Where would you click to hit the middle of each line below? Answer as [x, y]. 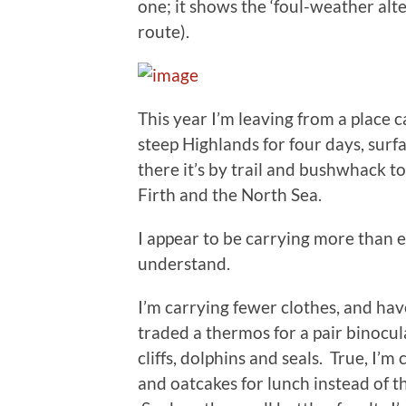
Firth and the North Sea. [230, 194]
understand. [184, 263]
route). [164, 31]
